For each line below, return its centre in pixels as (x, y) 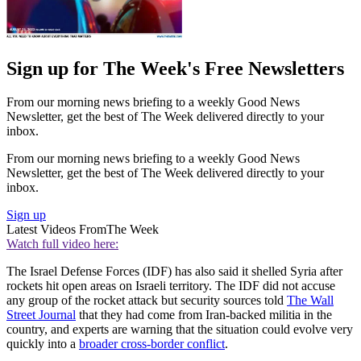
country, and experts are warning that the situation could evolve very (180, 330)
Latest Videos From (56, 230)
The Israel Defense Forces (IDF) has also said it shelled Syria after (174, 272)
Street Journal (41, 315)
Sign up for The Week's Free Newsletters (175, 68)
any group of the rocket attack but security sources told (147, 301)
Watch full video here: (62, 244)
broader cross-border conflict (152, 344)
